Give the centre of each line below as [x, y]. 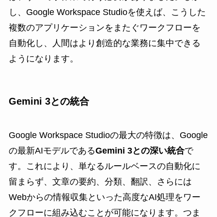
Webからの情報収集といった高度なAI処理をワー [104, 197]
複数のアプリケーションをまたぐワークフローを [104, 28]
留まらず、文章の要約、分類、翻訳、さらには [100, 181]
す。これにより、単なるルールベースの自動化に [104, 166]
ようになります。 [43, 59]
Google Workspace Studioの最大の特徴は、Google [108, 135]
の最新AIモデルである [52, 150]
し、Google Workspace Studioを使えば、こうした [107, 12]
